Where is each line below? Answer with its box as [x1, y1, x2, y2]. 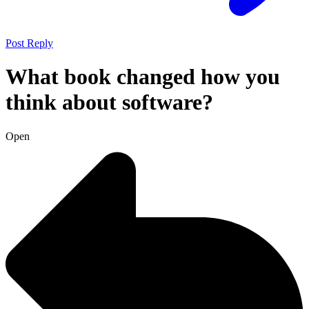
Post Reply [6, 37, 53, 49]
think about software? [6, 90, 213, 115]
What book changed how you [6, 64, 280, 90]
